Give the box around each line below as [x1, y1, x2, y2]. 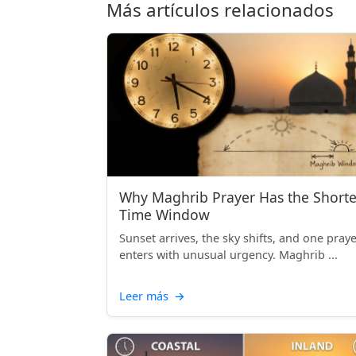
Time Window [119, 205, 210, 224]
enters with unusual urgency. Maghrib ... [119, 247, 338, 262]
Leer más [119, 288, 172, 304]
